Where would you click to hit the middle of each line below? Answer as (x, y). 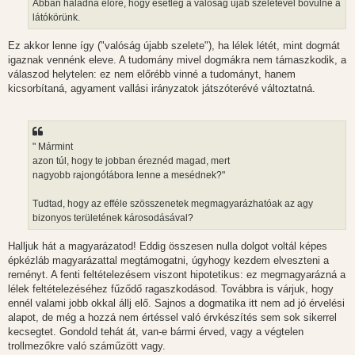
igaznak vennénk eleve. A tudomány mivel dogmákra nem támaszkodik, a (177, 60)
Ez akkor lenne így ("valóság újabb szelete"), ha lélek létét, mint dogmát (174, 46)
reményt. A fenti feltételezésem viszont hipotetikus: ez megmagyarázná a (177, 274)
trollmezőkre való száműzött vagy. (87, 345)
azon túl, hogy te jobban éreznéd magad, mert (131, 160)
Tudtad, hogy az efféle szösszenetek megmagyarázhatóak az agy (173, 203)
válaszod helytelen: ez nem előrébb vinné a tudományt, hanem (152, 74)
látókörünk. (56, 17)
